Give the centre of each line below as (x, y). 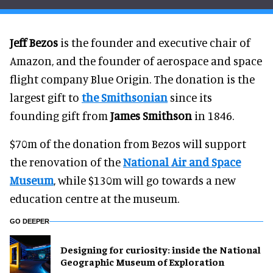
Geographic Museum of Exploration (142, 262)
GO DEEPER (30, 221)
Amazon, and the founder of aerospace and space (136, 60)
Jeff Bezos (34, 42)
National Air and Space (182, 161)
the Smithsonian (125, 97)
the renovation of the (66, 161)
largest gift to (46, 97)
